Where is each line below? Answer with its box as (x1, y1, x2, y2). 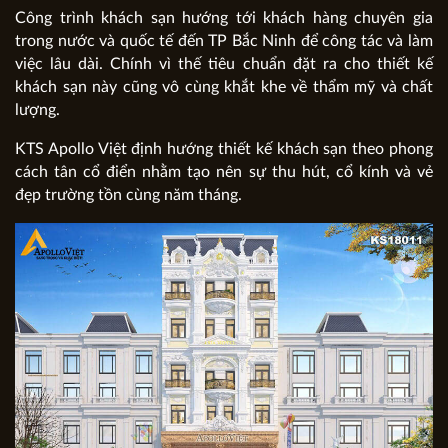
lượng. (15, 101, 60, 118)
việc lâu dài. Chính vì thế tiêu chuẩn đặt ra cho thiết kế (15, 55, 433, 72)
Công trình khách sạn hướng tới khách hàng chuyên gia (15, 9, 433, 26)
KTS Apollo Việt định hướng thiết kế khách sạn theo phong (15, 140, 433, 157)
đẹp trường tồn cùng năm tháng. (15, 186, 242, 203)
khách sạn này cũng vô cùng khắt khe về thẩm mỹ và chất (15, 78, 433, 95)
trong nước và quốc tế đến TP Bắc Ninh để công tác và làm (15, 32, 433, 49)
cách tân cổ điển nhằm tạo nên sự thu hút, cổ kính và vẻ (15, 163, 433, 180)
